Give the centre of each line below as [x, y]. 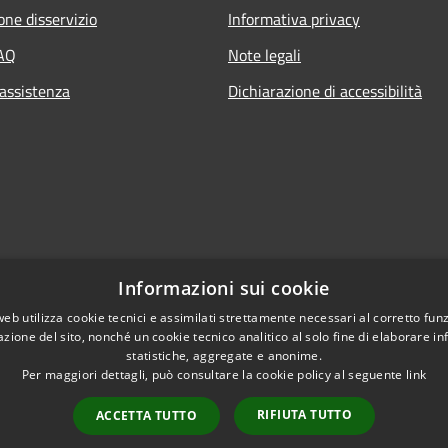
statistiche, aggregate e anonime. [224, 355]
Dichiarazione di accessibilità [325, 90]
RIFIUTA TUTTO [305, 414]
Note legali [264, 54]
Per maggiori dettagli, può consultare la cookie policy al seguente [213, 374]
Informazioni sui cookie [224, 288]
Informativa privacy [294, 18]
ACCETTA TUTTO [146, 415]
